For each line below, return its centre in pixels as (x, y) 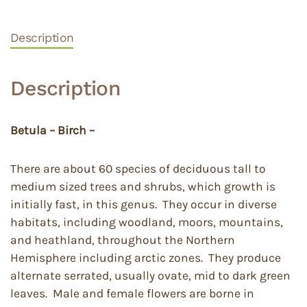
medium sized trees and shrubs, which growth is (143, 186)
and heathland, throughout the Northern (123, 240)
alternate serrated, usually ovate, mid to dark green (150, 275)
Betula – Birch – (52, 130)
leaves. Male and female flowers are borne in (132, 293)
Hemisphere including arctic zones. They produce (146, 258)
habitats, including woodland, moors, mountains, (147, 222)
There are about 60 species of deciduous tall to (138, 169)
